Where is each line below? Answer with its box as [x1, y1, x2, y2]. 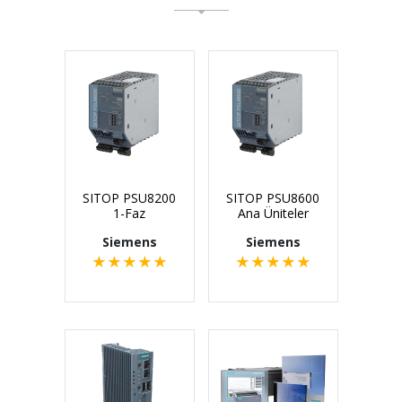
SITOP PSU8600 [226, 189, 319, 207]
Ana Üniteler [237, 205, 309, 223]
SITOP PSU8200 [83, 189, 176, 207]
